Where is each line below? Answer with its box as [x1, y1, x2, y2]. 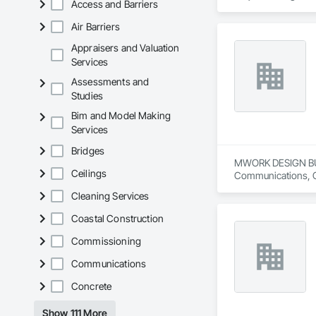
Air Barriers [71, 20, 120, 33]
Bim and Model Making [71, 109, 171, 122]
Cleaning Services [71, 190, 150, 202]
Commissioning [71, 235, 141, 248]
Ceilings [71, 167, 107, 180]
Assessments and [71, 75, 150, 88]
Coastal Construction [71, 212, 164, 225]
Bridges [71, 145, 105, 157]
